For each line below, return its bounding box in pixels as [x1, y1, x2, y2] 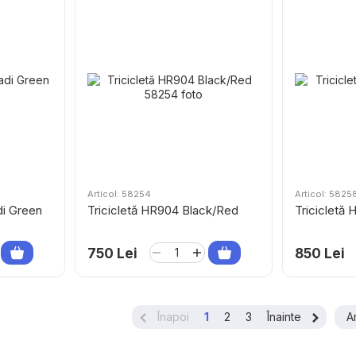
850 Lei [295, 245, 345, 261]
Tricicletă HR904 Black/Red [87, 202, 238, 218]
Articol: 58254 [87, 188, 151, 199]
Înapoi [154, 309, 189, 323]
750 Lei [87, 245, 137, 261]
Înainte [267, 309, 304, 323]
